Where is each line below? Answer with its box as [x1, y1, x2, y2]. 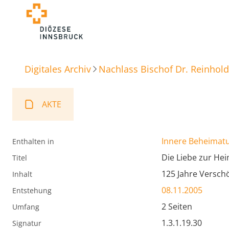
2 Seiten [162, 201, 192, 213]
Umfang [12, 202, 39, 212]
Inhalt [12, 169, 32, 179]
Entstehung [12, 186, 52, 196]
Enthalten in [12, 136, 54, 147]
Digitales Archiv [25, 62, 91, 75]
